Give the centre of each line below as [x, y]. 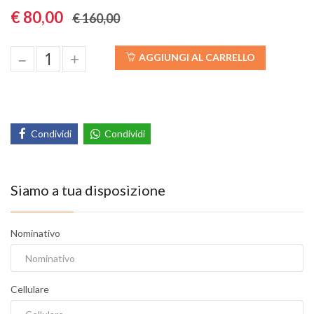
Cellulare [30, 289]
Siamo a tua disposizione [88, 190]
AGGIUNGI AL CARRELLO [197, 57]
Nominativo [35, 233]
